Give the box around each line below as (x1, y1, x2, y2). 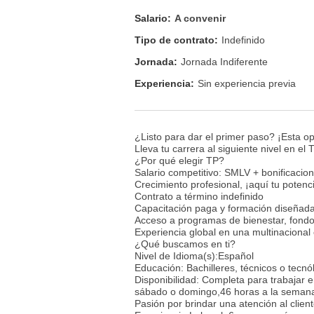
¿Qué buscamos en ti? (135, 238, 235, 250)
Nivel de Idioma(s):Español (135, 250, 254, 261)
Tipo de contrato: (135, 34, 218, 46)
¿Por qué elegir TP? (135, 154, 224, 166)
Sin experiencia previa (198, 78, 296, 90)
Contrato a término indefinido (135, 190, 264, 202)
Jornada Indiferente (181, 56, 268, 68)
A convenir (175, 12, 226, 24)
